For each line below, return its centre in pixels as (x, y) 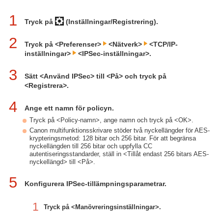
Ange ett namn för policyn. (69, 108)
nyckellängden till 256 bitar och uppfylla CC (91, 146)
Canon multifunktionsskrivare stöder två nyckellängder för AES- (120, 130)
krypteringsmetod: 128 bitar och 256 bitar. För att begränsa (113, 138)
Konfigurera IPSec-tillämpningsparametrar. (96, 184)
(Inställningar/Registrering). (111, 22)
